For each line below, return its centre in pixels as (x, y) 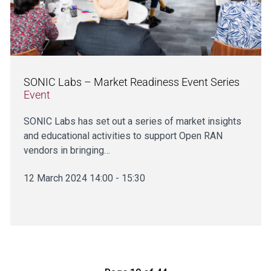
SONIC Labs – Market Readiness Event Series (131, 82)
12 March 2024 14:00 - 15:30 (84, 178)
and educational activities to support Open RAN (123, 135)
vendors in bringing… (67, 150)
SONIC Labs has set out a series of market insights (132, 121)
